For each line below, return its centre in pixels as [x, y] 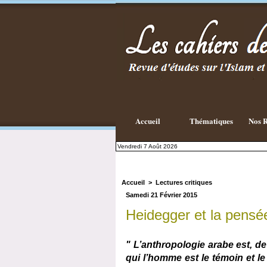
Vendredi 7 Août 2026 [148, 147]
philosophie [231, 37]
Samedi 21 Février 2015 [162, 195]
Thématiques [211, 121]
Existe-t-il [228, 22]
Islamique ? [231, 44]
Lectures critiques [184, 183]
